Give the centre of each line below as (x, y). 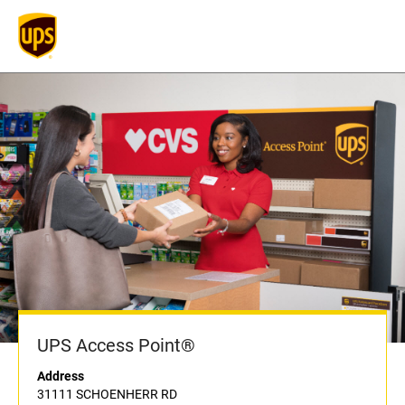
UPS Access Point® (116, 346)
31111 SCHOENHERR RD (107, 395)
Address (61, 377)
